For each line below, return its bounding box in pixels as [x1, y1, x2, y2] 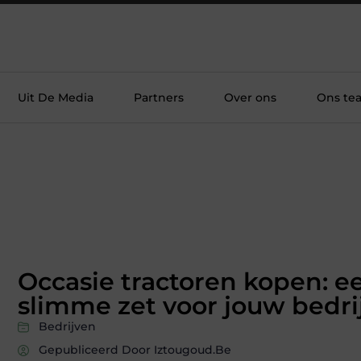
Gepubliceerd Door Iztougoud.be [39, 342, 231, 358]
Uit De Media [18, 90, 93, 105]
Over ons [224, 90, 276, 105]
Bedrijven [39, 319, 96, 334]
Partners [134, 90, 184, 105]
